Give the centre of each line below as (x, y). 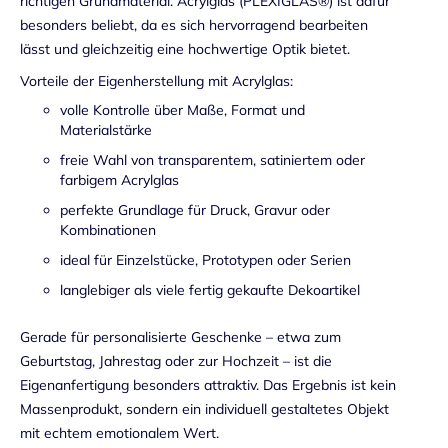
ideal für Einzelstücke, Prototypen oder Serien (205, 260)
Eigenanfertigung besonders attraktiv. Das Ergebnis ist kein (208, 385)
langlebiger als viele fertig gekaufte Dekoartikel (210, 290)
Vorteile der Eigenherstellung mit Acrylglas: (156, 80)
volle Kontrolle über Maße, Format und (182, 110)
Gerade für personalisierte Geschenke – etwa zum (180, 337)
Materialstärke (106, 130)
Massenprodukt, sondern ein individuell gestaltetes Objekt (204, 409)
